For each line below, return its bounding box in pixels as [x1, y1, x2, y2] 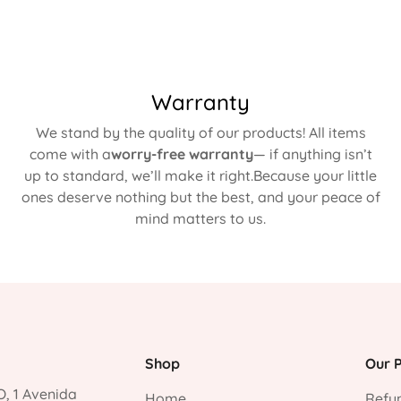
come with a [29, 145, 111, 163]
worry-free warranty [110, 145, 253, 163]
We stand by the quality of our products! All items [35, 124, 366, 141]
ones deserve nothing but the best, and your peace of [21, 188, 380, 206]
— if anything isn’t [252, 145, 372, 163]
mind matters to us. [135, 209, 266, 227]
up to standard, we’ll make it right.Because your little [24, 166, 377, 184]
